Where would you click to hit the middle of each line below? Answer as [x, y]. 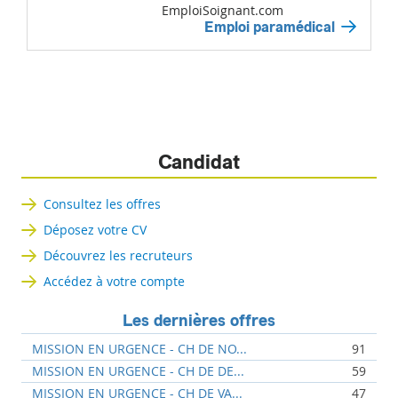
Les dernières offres [199, 320]
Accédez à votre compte [115, 281]
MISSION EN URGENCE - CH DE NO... [140, 348]
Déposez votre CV [96, 229]
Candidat [199, 162]
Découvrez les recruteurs [119, 255]
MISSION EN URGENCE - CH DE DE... [139, 370]
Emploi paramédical [270, 27]
